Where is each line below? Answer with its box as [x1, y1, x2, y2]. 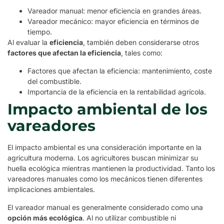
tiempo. [27, 27, 52, 36]
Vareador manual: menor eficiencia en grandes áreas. [27, 6, 201, 15]
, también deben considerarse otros [83, 37, 199, 46]
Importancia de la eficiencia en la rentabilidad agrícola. [27, 87, 206, 96]
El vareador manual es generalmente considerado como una [7, 202, 203, 211]
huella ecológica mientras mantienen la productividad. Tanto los [7, 163, 215, 172]
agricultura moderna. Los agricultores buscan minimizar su [7, 153, 198, 162]
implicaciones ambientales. [7, 184, 95, 193]
